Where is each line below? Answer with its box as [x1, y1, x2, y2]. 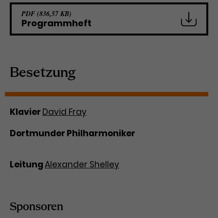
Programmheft [21, 17, 91, 29]
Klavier [10, 106, 42, 118]
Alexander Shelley [45, 159, 119, 170]
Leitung [10, 159, 45, 170]
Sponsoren [10, 201, 63, 213]
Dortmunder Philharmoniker [10, 127, 135, 139]
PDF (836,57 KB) [21, 9, 72, 18]
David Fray [42, 106, 87, 118]
